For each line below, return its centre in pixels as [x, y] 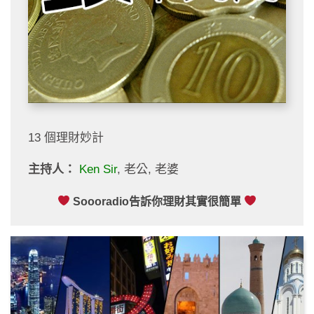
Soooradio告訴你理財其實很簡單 [157, 201]
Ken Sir [98, 169]
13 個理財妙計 [66, 138]
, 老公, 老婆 [148, 169]
